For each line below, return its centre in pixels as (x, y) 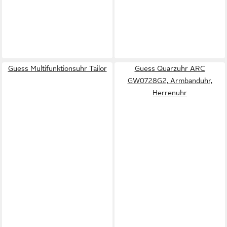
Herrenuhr (170, 92)
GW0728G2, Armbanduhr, (170, 80)
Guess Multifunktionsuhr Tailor (57, 68)
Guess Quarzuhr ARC (170, 68)
